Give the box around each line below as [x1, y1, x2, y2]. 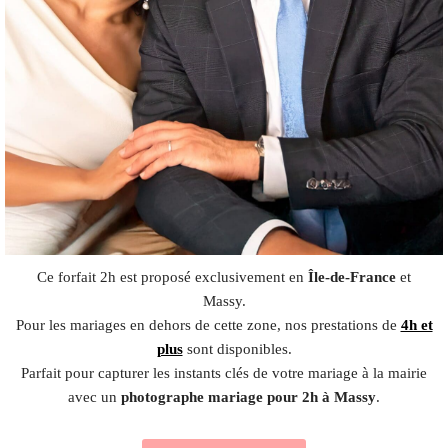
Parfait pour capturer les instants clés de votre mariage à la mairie [21, 364, 427, 381]
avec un [68, 388, 121, 405]
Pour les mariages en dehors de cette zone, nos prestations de [15, 316, 401, 333]
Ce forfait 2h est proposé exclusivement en [37, 268, 308, 285]
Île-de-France [308, 268, 396, 285]
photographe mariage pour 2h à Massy [121, 388, 376, 405]
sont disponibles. [182, 340, 292, 357]
